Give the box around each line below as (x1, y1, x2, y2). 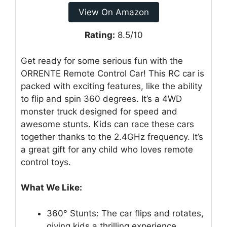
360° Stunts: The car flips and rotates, (47, 208, 204, 218)
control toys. (21, 157, 71, 167)
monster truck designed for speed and (21, 106, 177, 117)
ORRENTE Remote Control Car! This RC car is (21, 68, 204, 79)
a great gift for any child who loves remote (21, 144, 193, 155)
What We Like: (21, 182, 82, 193)
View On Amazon (78, 7, 149, 18)
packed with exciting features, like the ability (21, 81, 202, 91)
